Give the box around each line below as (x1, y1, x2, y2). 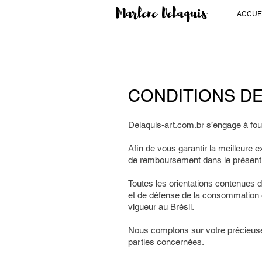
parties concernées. (128, 237, 204, 247)
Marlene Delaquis (116, 4, 207, 25)
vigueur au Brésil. (128, 202, 194, 212)
